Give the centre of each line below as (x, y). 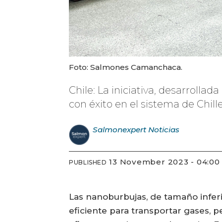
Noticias (164, 129)
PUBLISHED (88, 163)
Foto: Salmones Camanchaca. (126, 67)
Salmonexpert (120, 129)
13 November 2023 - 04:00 (166, 162)
